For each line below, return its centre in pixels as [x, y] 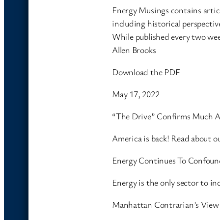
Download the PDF [146, 71]
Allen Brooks [134, 49]
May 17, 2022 [136, 94]
